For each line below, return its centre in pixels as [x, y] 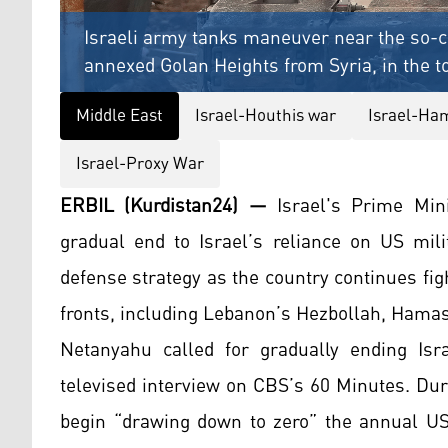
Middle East [119, 116]
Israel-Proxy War [140, 164]
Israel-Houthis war [265, 116]
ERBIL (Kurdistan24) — [163, 206]
